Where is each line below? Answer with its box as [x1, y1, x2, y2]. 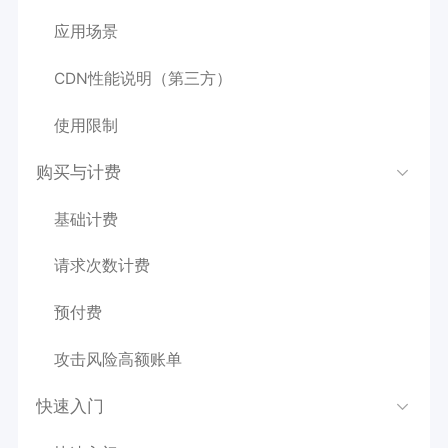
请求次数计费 [53, 256, 150, 276]
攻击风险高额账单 [53, 350, 182, 370]
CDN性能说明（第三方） [53, 68, 232, 88]
